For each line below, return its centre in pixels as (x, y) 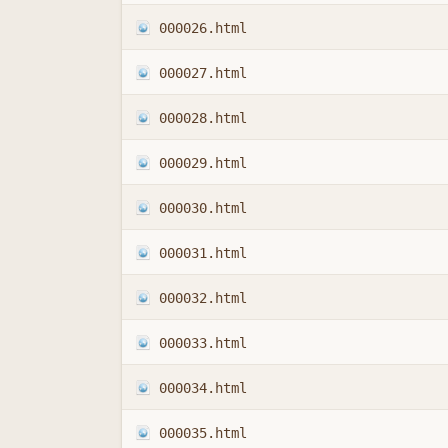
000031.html (202, 252)
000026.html (202, 27)
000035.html (202, 432)
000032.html (202, 297)
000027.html (202, 72)
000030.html (202, 207)
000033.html (202, 342)
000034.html (202, 387)
